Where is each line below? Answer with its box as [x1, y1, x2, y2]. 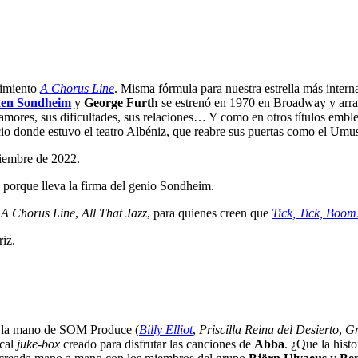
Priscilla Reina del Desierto [199, 323, 339, 337]
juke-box [17, 337, 60, 352]
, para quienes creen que [147, 205, 272, 220]
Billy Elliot [139, 323, 193, 337]
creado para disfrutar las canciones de [60, 337, 254, 352]
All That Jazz [82, 205, 147, 220]
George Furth [84, 95, 158, 109]
